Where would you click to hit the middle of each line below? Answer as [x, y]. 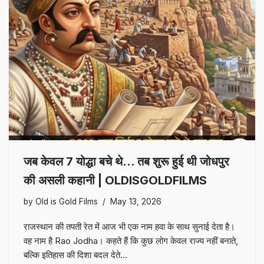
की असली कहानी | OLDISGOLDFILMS [115, 180]
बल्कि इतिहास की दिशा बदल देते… [77, 255]
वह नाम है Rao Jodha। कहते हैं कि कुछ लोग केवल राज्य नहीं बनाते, [131, 240]
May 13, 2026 [136, 201]
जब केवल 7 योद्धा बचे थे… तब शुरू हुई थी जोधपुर [126, 161]
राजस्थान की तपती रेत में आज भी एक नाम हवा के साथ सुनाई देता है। [129, 226]
